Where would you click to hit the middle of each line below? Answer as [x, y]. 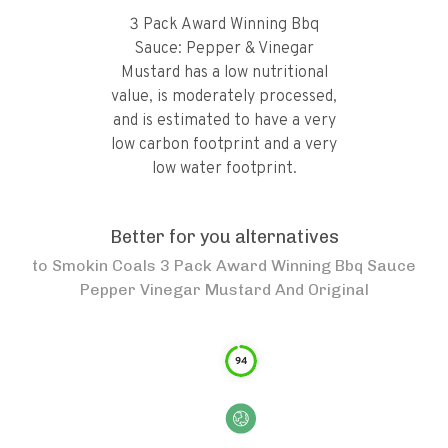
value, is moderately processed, [224, 97]
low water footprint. [224, 169]
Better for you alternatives [224, 237]
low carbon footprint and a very [224, 145]
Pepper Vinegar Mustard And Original [224, 289]
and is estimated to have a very [224, 121]
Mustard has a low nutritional [224, 73]
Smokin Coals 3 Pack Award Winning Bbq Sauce [234, 265]
